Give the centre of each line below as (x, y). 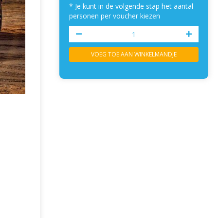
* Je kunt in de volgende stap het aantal (131, 6)
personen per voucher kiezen (115, 16)
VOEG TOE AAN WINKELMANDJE (134, 54)
